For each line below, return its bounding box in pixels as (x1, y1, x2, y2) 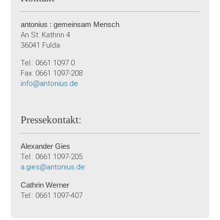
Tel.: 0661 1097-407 (21, 191, 83, 200)
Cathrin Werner (21, 181, 70, 190)
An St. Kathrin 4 (21, 30, 71, 40)
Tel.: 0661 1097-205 (21, 152, 83, 162)
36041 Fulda (21, 41, 60, 50)
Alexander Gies (21, 142, 71, 151)
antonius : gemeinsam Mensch (21, 20, 120, 29)
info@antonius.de (21, 79, 79, 88)
